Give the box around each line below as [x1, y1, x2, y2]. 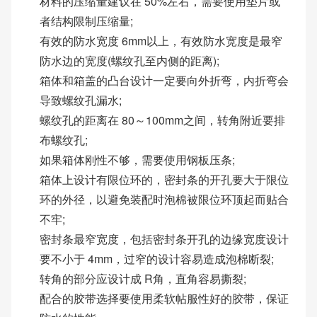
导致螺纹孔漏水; [40, 91, 122, 108]
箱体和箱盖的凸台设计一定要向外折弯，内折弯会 [40, 71, 289, 88]
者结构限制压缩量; [40, 12, 134, 29]
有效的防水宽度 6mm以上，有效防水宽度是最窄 [40, 32, 283, 49]
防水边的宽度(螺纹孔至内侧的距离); [40, 52, 220, 69]
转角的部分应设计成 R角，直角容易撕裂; [40, 270, 247, 287]
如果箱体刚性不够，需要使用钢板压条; [40, 151, 236, 168]
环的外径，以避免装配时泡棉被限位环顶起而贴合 [40, 190, 289, 207]
